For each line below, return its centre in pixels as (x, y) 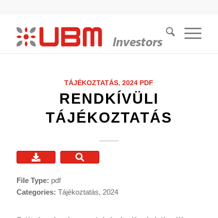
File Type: (34, 180)
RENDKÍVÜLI (109, 99)
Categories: (37, 192)
